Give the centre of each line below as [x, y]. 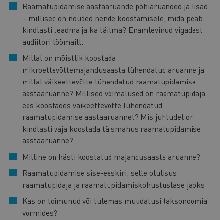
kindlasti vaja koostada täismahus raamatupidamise [111, 128]
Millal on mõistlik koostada [69, 57]
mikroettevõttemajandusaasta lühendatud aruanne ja [113, 69]
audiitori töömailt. [53, 41]
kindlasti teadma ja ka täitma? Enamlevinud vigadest [112, 29]
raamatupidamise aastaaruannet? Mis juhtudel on [108, 116]
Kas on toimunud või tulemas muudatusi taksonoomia [115, 200]
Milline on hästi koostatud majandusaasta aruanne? [111, 156]
